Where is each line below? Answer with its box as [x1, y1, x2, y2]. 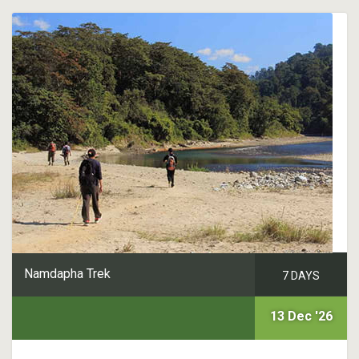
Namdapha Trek [24, 265, 111, 281]
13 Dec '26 [269, 308, 333, 324]
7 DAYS [282, 268, 320, 282]
